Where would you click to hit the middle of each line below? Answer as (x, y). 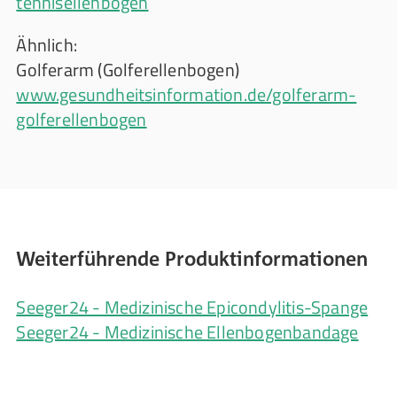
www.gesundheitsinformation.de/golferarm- (187, 94)
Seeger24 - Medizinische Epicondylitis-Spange (192, 307)
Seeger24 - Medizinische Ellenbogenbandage (187, 331)
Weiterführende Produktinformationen (192, 258)
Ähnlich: (49, 44)
